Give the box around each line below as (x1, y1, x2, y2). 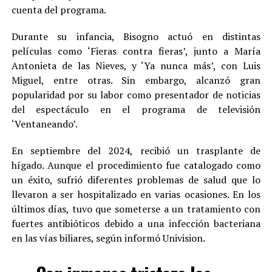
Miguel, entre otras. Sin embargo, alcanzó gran (11, 73, 261, 87)
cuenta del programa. (11, 2, 106, 16)
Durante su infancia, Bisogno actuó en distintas (11, 29, 261, 43)
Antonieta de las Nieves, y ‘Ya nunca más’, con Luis (11, 58, 261, 72)
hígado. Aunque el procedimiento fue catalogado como (11, 158, 261, 172)
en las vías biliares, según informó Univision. (11, 231, 205, 245)
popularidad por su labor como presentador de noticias (11, 87, 261, 101)
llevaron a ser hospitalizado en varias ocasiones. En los (11, 187, 261, 201)
